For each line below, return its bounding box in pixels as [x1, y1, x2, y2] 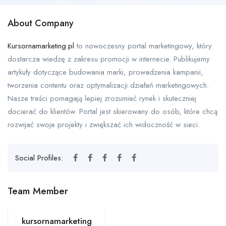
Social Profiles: [15, 152, 66, 163]
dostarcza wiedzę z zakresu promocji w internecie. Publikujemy [8, 53, 210, 65]
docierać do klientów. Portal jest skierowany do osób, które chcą [8, 105, 217, 117]
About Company [8, 16, 74, 30]
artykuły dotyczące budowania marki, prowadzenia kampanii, [8, 66, 203, 78]
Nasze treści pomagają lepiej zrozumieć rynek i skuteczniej [8, 92, 196, 104]
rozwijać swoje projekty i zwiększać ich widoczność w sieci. [8, 119, 200, 130]
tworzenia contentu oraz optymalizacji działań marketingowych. [8, 79, 209, 91]
